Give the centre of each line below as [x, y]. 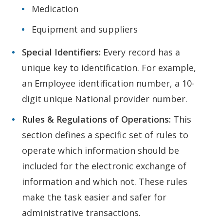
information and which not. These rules [105, 181]
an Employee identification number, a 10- [108, 83]
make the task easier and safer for [94, 197]
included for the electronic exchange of [104, 166]
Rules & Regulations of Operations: [98, 119]
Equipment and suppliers [85, 29]
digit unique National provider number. [105, 99]
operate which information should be [100, 150]
